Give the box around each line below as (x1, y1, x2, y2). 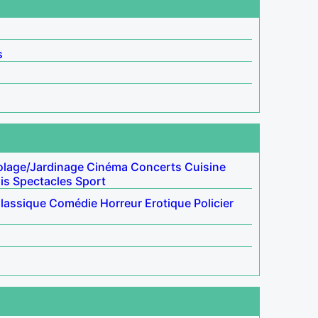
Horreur (100, 195, 142, 210)
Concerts (131, 159, 182, 174)
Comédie (49, 195, 97, 210)
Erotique (145, 195, 191, 210)
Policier (194, 195, 234, 210)
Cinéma (87, 159, 128, 174)
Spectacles (13, 173, 72, 188)
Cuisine (185, 159, 226, 174)
